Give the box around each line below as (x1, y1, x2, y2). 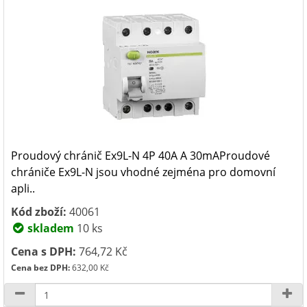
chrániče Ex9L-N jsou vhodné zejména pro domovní (11, 164, 275, 180)
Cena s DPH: (11, 244, 76, 259)
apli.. (11, 181, 35, 196)
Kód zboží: (11, 204, 66, 219)
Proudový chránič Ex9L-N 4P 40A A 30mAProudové (11, 148, 270, 163)
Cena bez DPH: (11, 262, 70, 273)
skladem (25, 221, 74, 236)
